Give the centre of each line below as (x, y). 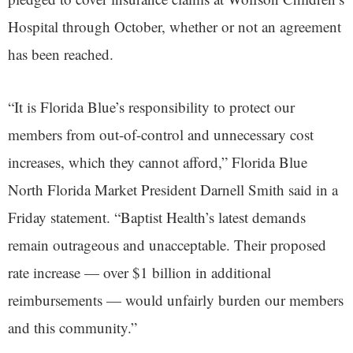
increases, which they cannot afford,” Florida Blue (158, 162)
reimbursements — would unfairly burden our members (176, 299)
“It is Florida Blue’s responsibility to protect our (151, 106)
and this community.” (72, 327)
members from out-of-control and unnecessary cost (161, 134)
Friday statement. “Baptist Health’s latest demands (157, 217)
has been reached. (61, 54)
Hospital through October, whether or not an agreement (175, 26)
